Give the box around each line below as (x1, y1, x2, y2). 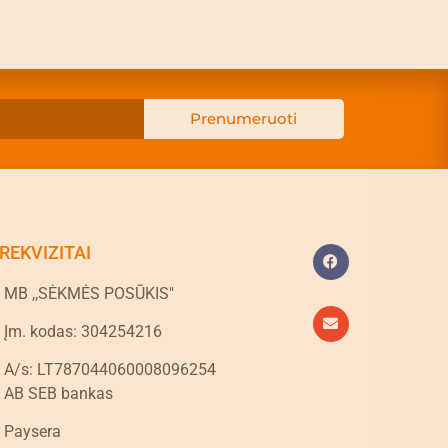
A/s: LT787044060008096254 (4, 359, 217, 379)
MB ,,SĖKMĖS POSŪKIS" (4, 283, 175, 303)
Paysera (4, 421, 62, 441)
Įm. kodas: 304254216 (4, 321, 163, 341)
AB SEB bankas (4, 383, 114, 403)
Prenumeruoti (190, 109, 298, 129)
